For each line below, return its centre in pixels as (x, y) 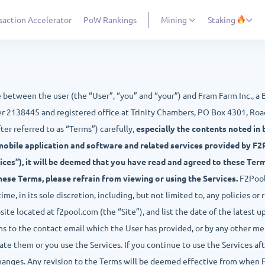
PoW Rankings (110, 19)
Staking (221, 19)
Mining (174, 19)
